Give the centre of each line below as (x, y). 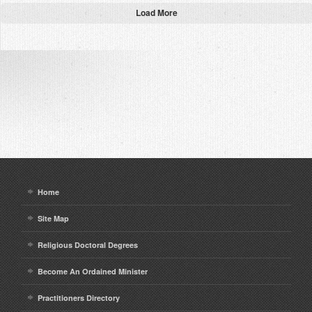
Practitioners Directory (79, 297)
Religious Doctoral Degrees (88, 244)
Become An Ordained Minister (93, 271)
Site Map (53, 218)
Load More (157, 12)
